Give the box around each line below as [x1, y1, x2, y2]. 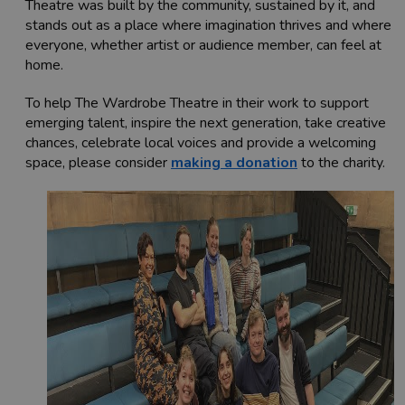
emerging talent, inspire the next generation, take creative [25, 113, 386, 134]
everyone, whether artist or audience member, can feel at [25, 35, 381, 56]
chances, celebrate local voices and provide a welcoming [25, 133, 376, 154]
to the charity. [297, 153, 389, 174]
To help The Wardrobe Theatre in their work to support [25, 93, 369, 114]
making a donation [171, 153, 297, 174]
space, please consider [25, 153, 171, 174]
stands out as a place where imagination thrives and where [25, 15, 391, 36]
